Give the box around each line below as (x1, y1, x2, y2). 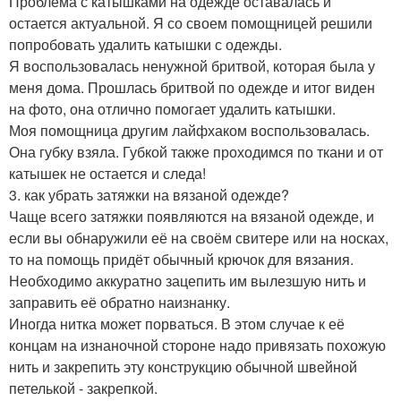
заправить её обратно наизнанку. (9, 292, 230, 312)
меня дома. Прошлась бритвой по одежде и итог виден (9, 77, 375, 98)
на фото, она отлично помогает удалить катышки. (9, 98, 336, 119)
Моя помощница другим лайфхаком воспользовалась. (9, 120, 370, 141)
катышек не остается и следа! (9, 163, 206, 183)
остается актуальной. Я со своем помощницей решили (9, 13, 372, 33)
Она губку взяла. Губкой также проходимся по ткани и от (9, 141, 383, 162)
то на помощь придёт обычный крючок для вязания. (9, 249, 354, 269)
